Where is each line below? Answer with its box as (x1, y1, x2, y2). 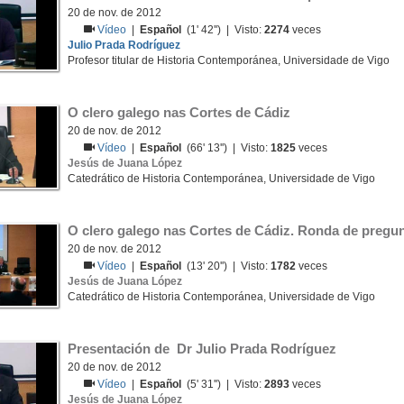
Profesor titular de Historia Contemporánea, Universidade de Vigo (68, 54, 390, 67)
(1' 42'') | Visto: (181, 23, 265, 36)
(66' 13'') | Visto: (181, 142, 271, 154)
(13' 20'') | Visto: (181, 260, 271, 272)
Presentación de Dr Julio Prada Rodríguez (68, 341, 336, 356)
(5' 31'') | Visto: (181, 378, 265, 390)
